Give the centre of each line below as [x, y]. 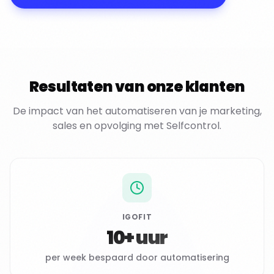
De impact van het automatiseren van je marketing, [137, 111]
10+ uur [137, 238]
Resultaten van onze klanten [137, 87]
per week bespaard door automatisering [137, 257]
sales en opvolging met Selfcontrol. [137, 126]
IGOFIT [137, 217]
